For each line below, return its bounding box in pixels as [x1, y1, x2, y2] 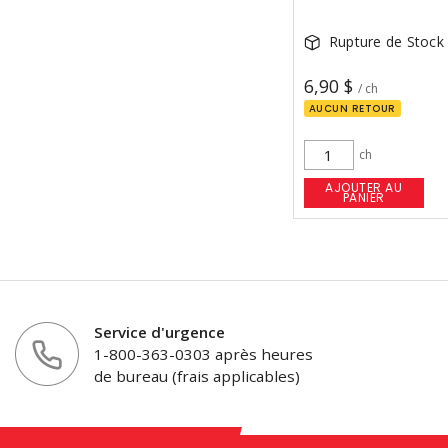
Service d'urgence [94, 322, 225, 343]
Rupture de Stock [328, 32, 444, 52]
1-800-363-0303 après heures [94, 344, 313, 365]
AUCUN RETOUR [308, 101, 396, 117]
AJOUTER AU [325, 179, 403, 197]
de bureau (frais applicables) [94, 366, 300, 387]
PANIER [342, 189, 385, 207]
